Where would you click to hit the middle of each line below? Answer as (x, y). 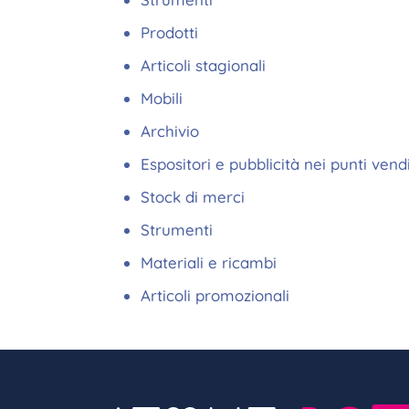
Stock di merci (195, 197)
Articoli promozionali (215, 295)
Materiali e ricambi (209, 262)
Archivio (170, 131)
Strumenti (177, 230)
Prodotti (169, 32)
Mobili (162, 98)
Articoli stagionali (203, 65)
